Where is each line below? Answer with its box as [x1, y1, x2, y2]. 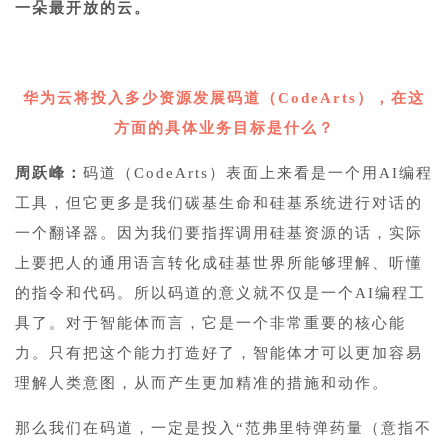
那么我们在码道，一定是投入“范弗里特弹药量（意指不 [15, 419, 432, 436]
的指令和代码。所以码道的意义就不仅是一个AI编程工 [15, 284, 426, 301]
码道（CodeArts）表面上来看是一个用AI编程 [83, 164, 433, 181]
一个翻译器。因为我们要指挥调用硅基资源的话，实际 [15, 224, 423, 241]
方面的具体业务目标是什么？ [113, 119, 335, 136]
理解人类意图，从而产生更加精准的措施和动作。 [15, 374, 389, 391]
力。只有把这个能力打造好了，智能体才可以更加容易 [15, 344, 423, 361]
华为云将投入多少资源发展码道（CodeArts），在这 [23, 89, 425, 106]
